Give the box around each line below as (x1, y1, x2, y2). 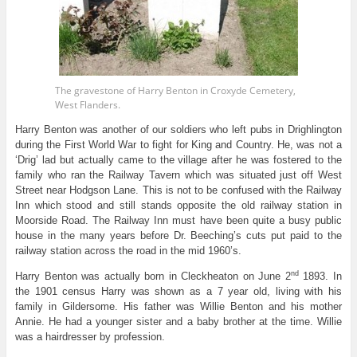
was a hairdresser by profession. (14, 331, 165, 343)
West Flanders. (55, 97, 120, 112)
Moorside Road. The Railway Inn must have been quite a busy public (14, 214, 343, 226)
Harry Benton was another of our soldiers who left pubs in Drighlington (14, 124, 343, 135)
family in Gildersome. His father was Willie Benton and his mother (14, 300, 343, 312)
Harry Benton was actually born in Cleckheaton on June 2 (14, 270, 291, 282)
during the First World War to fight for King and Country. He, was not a (14, 139, 343, 151)
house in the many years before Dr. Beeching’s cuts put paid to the (14, 229, 343, 241)
